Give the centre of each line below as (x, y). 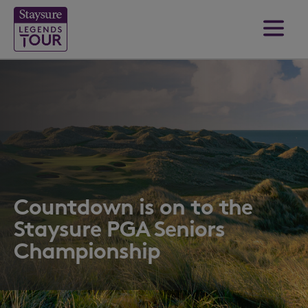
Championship (87, 251)
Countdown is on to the (133, 207)
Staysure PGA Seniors (119, 229)
